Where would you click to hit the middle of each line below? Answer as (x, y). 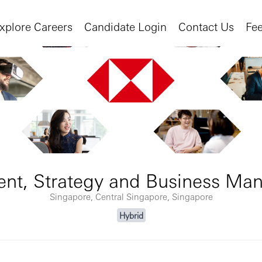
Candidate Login (125, 26)
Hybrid (131, 216)
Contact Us (206, 26)
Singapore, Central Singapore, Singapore (131, 196)
